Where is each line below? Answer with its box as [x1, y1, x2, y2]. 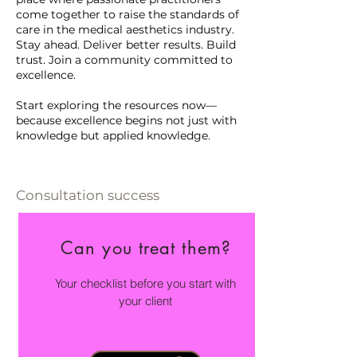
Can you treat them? [61, 237, 231, 260]
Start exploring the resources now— [16, 98, 217, 113]
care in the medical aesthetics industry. [16, 22, 234, 37]
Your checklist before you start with [55, 276, 236, 292]
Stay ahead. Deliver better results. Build [16, 37, 236, 53]
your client [119, 293, 172, 309]
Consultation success [16, 187, 159, 204]
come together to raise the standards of [16, 7, 239, 22]
